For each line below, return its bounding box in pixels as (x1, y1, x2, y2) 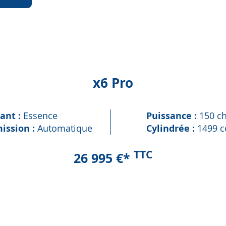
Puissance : (146, 109, 199, 122)
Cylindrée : (146, 122, 197, 135)
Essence (23, 109, 58, 122)
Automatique (37, 122, 92, 134)
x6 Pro (93, 73, 133, 92)
